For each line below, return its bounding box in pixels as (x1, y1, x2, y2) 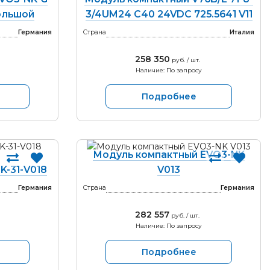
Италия (230, 28, 254, 36)
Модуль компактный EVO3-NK (93, 149, 245, 160)
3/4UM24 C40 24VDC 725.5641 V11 (85, 8, 253, 20)
